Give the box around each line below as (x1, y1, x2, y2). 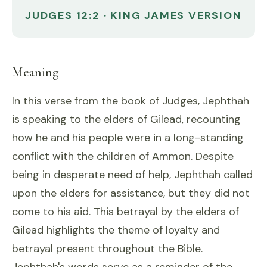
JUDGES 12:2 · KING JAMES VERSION (25, 8, 242, 23)
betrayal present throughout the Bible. (12, 241, 203, 256)
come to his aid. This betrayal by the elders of (12, 204, 239, 219)
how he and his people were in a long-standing (12, 131, 244, 145)
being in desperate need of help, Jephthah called (12, 167, 253, 182)
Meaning (12, 64, 59, 80)
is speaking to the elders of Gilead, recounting (12, 112, 241, 126)
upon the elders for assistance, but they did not (12, 186, 250, 200)
